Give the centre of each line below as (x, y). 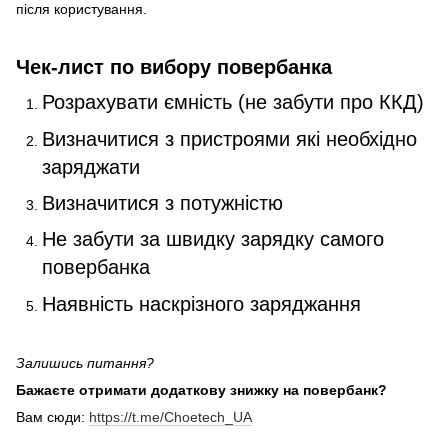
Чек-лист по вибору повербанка (174, 67)
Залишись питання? (85, 363)
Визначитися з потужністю (162, 202)
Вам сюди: (52, 417)
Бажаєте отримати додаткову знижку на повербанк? (201, 390)
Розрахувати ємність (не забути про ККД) (233, 102)
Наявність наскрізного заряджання (201, 303)
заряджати (91, 166)
